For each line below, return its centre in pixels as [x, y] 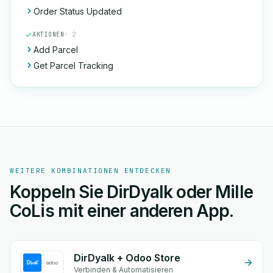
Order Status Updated [78, 11]
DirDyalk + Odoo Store [127, 258]
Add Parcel [56, 50]
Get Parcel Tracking [73, 66]
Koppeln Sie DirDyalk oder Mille [131, 192]
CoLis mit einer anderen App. [122, 211]
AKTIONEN [48, 34]
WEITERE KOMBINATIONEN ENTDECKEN [90, 171]
